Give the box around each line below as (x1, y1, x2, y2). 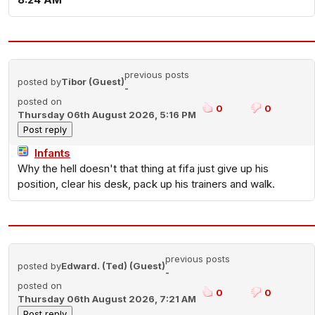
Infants (34, 146, 70, 160)
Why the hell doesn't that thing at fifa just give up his (18, 162, 269, 175)
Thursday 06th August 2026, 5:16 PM (18, 109, 196, 120)
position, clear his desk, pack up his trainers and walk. (18, 177, 275, 191)
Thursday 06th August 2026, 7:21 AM (18, 293, 196, 304)
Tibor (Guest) (61, 76, 124, 87)
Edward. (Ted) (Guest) (61, 260, 165, 271)
